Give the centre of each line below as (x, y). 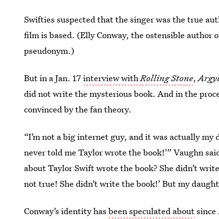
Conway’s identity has (66, 211)
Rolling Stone (167, 78)
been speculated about (152, 211)
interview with (112, 78)
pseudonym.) (49, 51)
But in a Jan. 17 (54, 78)
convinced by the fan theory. (78, 109)
